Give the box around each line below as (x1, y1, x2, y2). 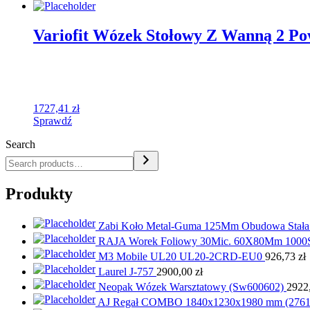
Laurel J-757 (98, 265, 154, 277)
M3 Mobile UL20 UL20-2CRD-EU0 (98, 250, 262, 262)
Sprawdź (33, 115, 72, 127)
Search (6, 138, 35, 151)
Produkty (6, 185, 73, 203)
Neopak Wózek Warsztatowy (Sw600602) (98, 280, 284, 293)
